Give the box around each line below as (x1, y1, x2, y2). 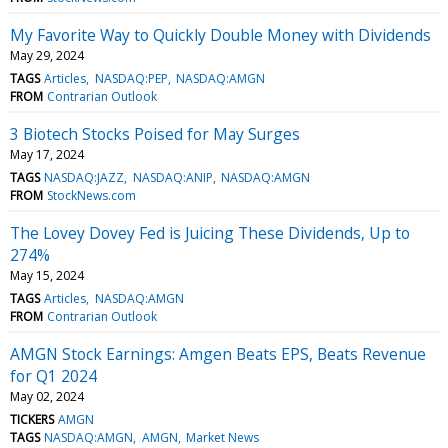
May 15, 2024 (10, 266, 84, 284)
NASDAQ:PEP (94, 69, 168, 87)
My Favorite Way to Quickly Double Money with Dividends (10, 23, 431, 46)
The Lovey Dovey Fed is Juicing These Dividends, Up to (10, 221, 410, 244)
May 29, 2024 (10, 46, 84, 64)
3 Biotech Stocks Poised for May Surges (10, 122, 300, 145)
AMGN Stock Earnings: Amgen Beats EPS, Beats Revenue (10, 342, 426, 365)
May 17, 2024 (10, 145, 84, 163)
